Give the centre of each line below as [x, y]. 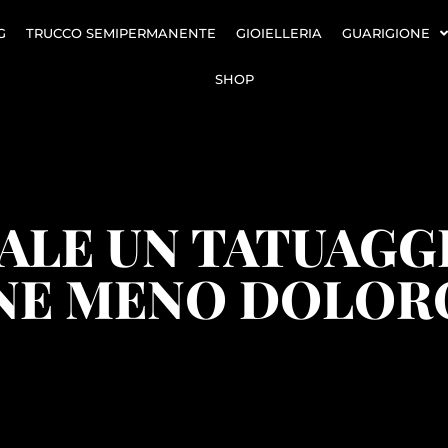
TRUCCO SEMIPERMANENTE [120, 33]
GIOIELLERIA [278, 33]
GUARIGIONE [385, 33]
